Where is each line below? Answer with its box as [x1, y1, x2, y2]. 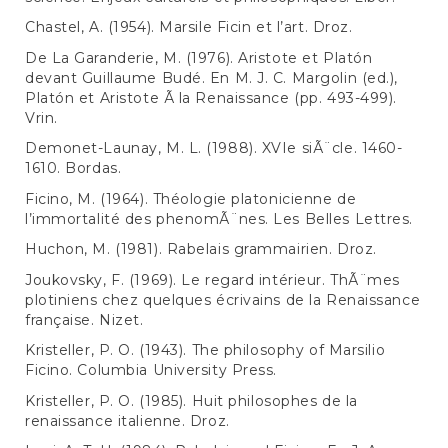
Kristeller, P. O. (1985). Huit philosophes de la [25, 391, 358, 410]
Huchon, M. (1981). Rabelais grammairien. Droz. [25, 240, 377, 259]
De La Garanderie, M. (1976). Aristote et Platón [25, 48, 373, 67]
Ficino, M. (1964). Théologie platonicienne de [25, 189, 357, 208]
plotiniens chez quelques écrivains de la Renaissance [25, 290, 421, 309]
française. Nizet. [25, 310, 144, 329]
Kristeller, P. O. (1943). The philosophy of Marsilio [25, 341, 386, 360]
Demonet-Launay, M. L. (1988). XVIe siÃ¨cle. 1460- [25, 139, 403, 158]
